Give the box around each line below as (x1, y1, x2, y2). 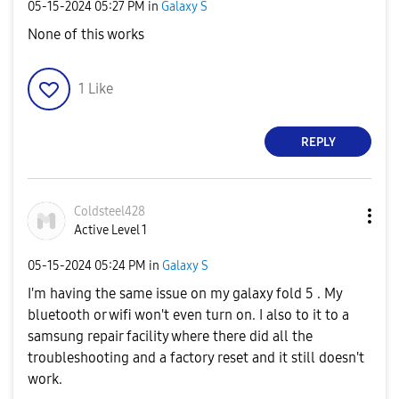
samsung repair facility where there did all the (28, 328, 313, 345)
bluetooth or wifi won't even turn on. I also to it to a (28, 306, 349, 323)
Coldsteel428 (74, 204, 145, 219)
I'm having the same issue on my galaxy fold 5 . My (28, 285, 342, 302)
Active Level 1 (74, 223, 147, 238)
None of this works (28, 26, 144, 43)
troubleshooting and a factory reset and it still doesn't (28, 349, 364, 366)
